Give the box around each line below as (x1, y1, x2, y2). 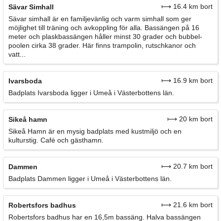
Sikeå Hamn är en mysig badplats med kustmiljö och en (8, 127, 182, 135)
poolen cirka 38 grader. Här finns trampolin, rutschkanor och (8, 41, 196, 49)
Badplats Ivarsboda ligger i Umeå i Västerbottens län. (8, 88, 174, 97)
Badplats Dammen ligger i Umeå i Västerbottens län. (8, 174, 172, 183)
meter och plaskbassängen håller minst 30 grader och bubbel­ (8, 32, 202, 40)
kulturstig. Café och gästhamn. (8, 136, 104, 144)
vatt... (8, 50, 26, 58)
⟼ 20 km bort (167, 114, 213, 123)
